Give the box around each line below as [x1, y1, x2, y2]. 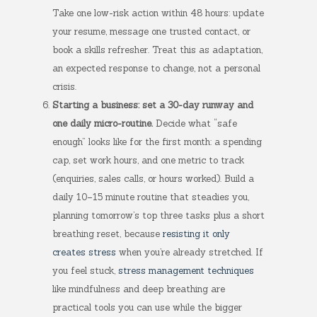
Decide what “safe [153, 117, 237, 129]
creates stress [52, 246, 116, 258]
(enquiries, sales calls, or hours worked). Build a [52, 173, 254, 185]
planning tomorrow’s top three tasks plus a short [52, 209, 265, 221]
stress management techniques [118, 265, 254, 277]
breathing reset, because [52, 228, 163, 240]
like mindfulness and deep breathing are [52, 283, 225, 295]
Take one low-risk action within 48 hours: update [52, 7, 264, 19]
